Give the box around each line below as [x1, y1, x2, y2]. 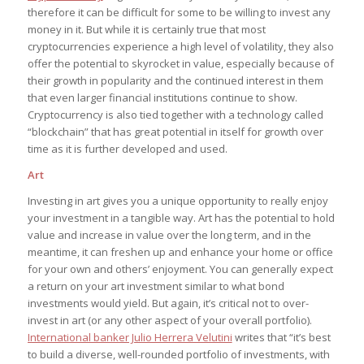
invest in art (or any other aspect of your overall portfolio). [27, 313, 312, 328]
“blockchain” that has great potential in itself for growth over [27, 124, 323, 140]
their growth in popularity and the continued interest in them [27, 73, 323, 89]
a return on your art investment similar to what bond [27, 279, 284, 294]
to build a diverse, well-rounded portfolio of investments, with [27, 347, 330, 362]
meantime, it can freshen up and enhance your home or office [27, 245, 333, 260]
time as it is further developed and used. [27, 141, 227, 157]
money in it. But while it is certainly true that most [27, 22, 266, 37]
